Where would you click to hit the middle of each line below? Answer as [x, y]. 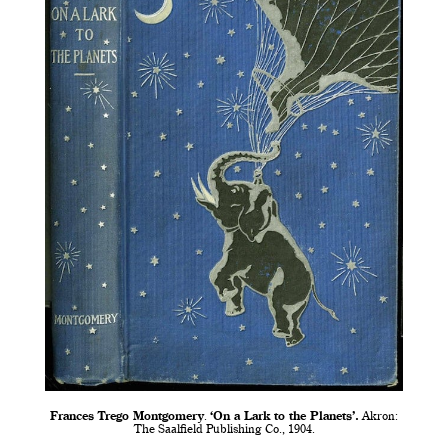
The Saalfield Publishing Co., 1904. [224, 430]
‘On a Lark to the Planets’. [284, 417]
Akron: [378, 417]
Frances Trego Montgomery [127, 417]
